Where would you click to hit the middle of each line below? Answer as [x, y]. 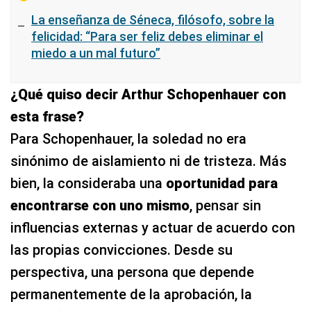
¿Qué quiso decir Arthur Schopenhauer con [148, 95]
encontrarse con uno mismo [100, 206]
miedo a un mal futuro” [96, 53]
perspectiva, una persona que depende [132, 272]
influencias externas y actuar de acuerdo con [153, 228]
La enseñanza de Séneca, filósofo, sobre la [153, 20]
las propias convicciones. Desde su [121, 250]
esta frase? [47, 117]
